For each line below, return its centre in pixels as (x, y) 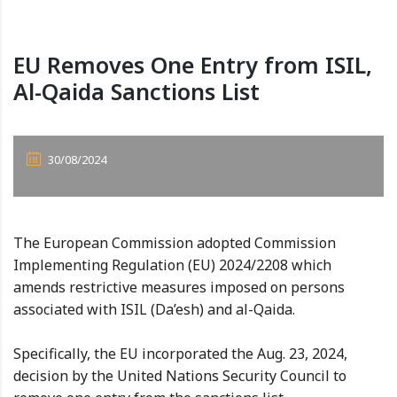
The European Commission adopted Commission (175, 243)
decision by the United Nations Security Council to (180, 376)
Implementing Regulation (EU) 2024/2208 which (172, 265)
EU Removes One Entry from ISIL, (193, 65)
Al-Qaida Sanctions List (136, 92)
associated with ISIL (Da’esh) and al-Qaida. (154, 310)
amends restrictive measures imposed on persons (179, 288)
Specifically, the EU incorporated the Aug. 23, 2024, (180, 354)
